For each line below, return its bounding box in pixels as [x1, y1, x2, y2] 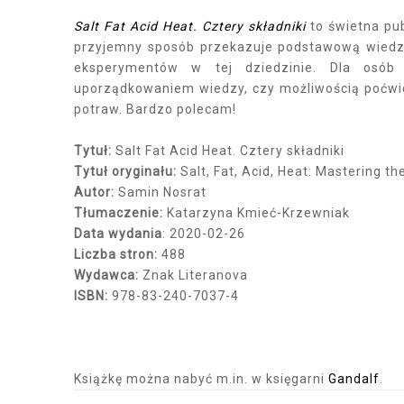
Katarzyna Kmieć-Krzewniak [163, 205, 350, 220]
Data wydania [74, 225, 162, 241]
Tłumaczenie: [74, 205, 163, 220]
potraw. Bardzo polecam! [74, 101, 236, 116]
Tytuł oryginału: [74, 163, 180, 179]
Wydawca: [74, 267, 139, 282]
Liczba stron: [74, 246, 158, 262]
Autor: [74, 184, 115, 199]
